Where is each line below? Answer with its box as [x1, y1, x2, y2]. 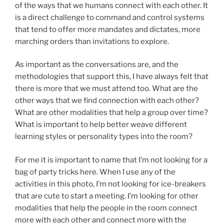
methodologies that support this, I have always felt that [15, 72, 208, 81]
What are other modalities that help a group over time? [15, 108, 208, 117]
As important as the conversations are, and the [15, 60, 178, 69]
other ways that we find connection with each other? [15, 96, 199, 105]
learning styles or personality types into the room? [15, 132, 192, 141]
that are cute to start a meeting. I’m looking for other [15, 191, 198, 200]
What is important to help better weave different [15, 120, 187, 129]
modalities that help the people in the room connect [15, 203, 197, 212]
